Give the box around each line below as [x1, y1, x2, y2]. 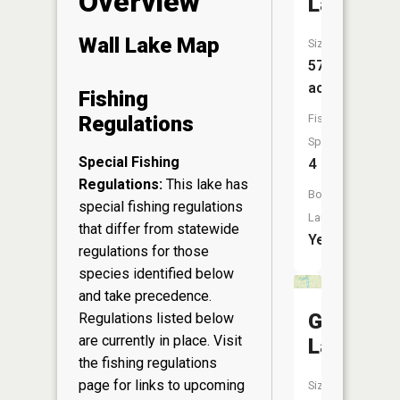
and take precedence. [79, 287, 212, 305]
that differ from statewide [79, 221, 239, 238]
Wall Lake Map [79, 33, 220, 59]
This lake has [162, 176, 248, 194]
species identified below [79, 265, 234, 283]
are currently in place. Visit [79, 332, 242, 350]
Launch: [308, 211, 348, 224]
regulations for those [79, 243, 209, 261]
